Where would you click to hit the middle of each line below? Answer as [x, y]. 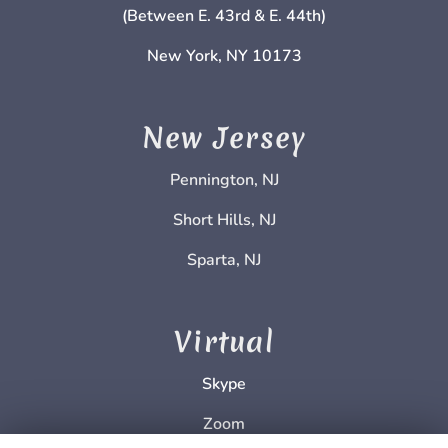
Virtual [224, 341]
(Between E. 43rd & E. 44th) [224, 15]
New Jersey [224, 137]
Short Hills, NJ [224, 219]
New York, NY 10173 [224, 55]
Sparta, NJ [224, 259]
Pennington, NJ [224, 179]
